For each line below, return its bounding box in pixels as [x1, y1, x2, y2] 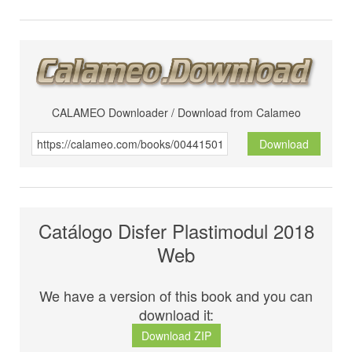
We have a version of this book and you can [39, 285, 313, 306]
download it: [138, 304, 214, 325]
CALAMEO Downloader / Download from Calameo [51, 104, 301, 121]
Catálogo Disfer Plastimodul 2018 [38, 217, 314, 245]
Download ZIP [141, 328, 211, 344]
